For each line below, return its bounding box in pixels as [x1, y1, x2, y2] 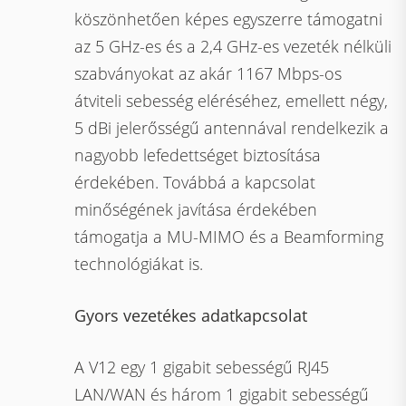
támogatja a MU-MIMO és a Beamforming [74, 226, 384, 247]
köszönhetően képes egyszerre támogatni [74, 8, 383, 30]
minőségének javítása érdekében [74, 198, 318, 220]
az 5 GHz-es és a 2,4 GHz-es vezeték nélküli [74, 35, 392, 57]
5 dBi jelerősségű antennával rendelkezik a [74, 117, 390, 139]
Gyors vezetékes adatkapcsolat [74, 304, 308, 326]
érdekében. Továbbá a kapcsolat [74, 171, 316, 193]
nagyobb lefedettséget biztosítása [74, 144, 322, 166]
